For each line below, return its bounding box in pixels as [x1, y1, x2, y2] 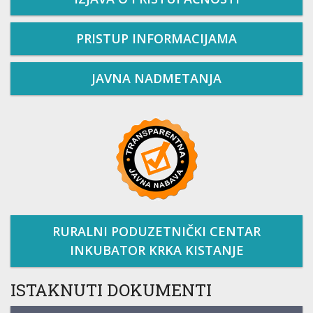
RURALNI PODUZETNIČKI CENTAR [52, 223, 261, 240]
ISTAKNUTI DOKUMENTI [10, 279, 212, 302]
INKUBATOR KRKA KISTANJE [69, 242, 244, 259]
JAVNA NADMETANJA [92, 70, 221, 87]
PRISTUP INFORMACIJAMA [76, 30, 237, 48]
